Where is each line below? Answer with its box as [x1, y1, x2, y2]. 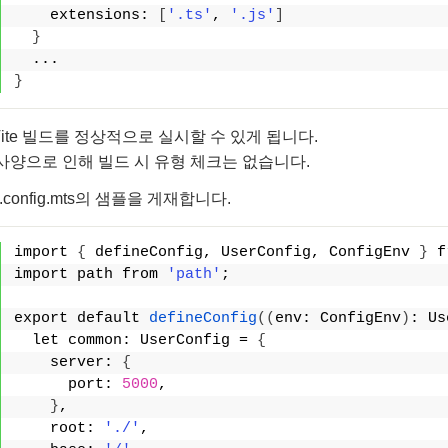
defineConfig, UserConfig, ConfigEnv [86, 244, 419, 261]
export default [14, 310, 149, 327]
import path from [14, 266, 167, 283]
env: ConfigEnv [275, 310, 401, 327]
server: [14, 354, 122, 371]
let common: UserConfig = [14, 332, 257, 349]
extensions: [14, 7, 158, 24]
